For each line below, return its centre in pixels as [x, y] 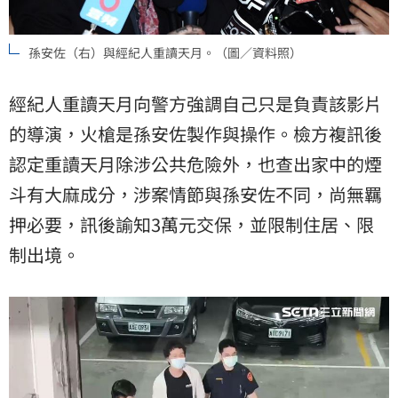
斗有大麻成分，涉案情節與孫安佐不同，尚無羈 [195, 195]
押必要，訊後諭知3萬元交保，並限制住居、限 [191, 225]
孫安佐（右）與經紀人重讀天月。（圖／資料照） [165, 53]
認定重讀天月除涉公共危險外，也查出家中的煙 [195, 164]
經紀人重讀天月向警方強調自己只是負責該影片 [195, 104]
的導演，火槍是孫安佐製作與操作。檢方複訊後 [195, 134]
